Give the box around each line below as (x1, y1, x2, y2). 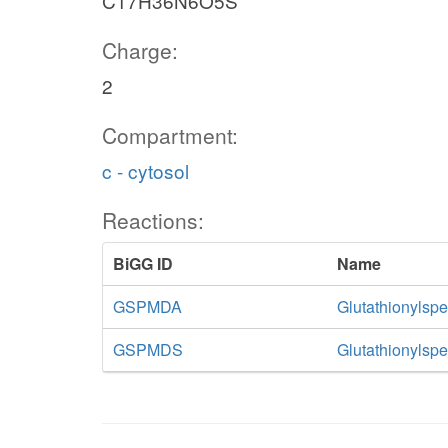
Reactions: (102, 205, 204, 235)
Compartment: (102, 120, 238, 150)
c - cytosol (102, 157, 189, 184)
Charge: (102, 35, 178, 65)
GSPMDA (113, 295, 182, 318)
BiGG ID (113, 252, 173, 275)
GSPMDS (113, 338, 183, 361)
